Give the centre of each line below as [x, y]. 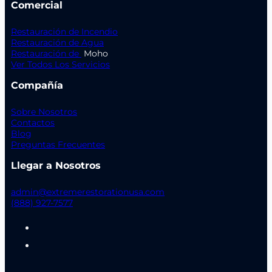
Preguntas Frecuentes [58, 144]
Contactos [33, 122]
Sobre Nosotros [44, 111]
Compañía [37, 85]
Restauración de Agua [57, 42]
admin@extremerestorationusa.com [88, 192]
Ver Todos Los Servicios [60, 64]
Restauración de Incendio [64, 31]
